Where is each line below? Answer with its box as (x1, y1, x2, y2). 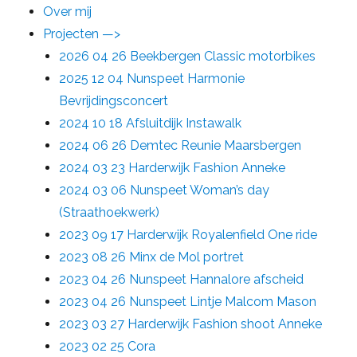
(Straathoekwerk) (59, 205, 160, 220)
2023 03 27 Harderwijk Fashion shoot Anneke (59, 316, 323, 331)
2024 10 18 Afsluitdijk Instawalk (59, 116, 242, 131)
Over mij (43, 4, 92, 19)
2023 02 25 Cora (59, 339, 156, 354)
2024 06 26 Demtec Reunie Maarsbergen (59, 138, 302, 153)
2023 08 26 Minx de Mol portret (59, 249, 245, 265)
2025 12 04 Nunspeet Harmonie (59, 71, 245, 86)
